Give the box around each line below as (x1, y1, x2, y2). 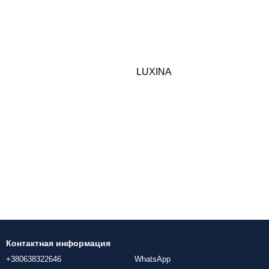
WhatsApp (134, 255, 171, 264)
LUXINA (136, 66, 172, 77)
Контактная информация (6, 238, 110, 249)
